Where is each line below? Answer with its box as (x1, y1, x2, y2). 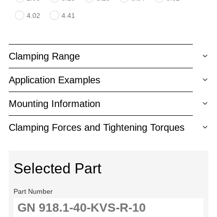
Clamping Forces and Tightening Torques (9, 122, 185, 133)
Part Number (14, 187, 53, 195)
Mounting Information (9, 98, 100, 109)
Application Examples (9, 74, 100, 85)
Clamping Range (9, 50, 80, 62)
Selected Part (14, 160, 101, 176)
